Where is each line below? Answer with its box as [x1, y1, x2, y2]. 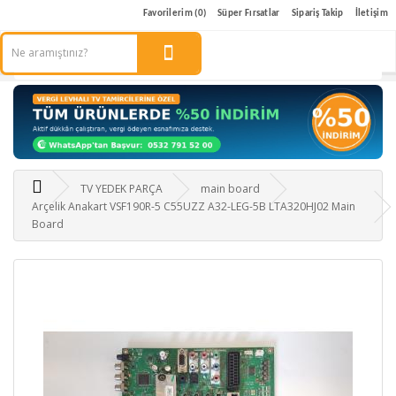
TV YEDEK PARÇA [80, 181, 163, 197]
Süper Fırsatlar [217, 9, 280, 19]
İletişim [354, 9, 388, 19]
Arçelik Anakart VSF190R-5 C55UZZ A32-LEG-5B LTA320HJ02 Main [32, 199, 355, 215]
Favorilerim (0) [142, 9, 207, 19]
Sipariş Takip [291, 9, 344, 19]
